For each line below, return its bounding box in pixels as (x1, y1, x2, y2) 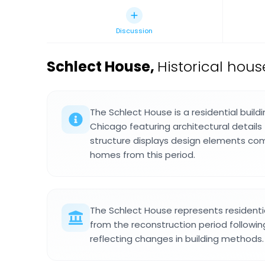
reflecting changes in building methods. (90, 232, 264, 245)
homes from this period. (90, 148, 195, 161)
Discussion (116, 26, 153, 35)
